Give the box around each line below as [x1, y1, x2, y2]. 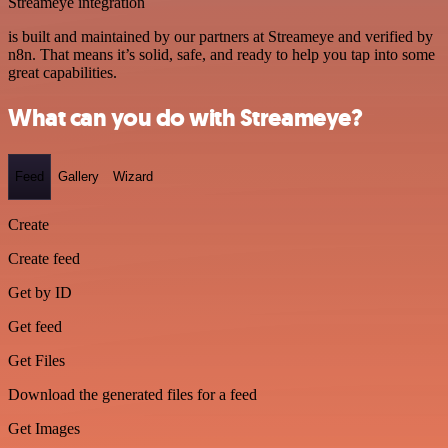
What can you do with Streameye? [8, 102, 363, 135]
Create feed [8, 249, 80, 267]
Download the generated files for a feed [8, 385, 257, 403]
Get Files [8, 351, 65, 369]
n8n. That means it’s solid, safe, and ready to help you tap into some [8, 46, 435, 64]
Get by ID [8, 283, 72, 301]
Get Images [8, 419, 80, 437]
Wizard [113, 169, 153, 185]
